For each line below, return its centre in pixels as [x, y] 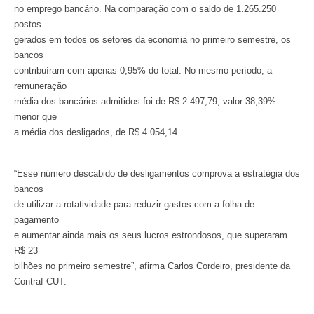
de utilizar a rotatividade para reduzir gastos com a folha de [134, 204]
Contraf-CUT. [40, 281]
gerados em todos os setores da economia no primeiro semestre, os [152, 40]
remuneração [40, 86]
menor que [35, 117]
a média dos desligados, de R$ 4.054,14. [97, 132]
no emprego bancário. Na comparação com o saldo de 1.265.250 [145, 9]
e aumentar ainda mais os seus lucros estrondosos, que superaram [151, 235]
